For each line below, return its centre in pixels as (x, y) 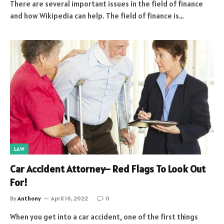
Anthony (29, 198)
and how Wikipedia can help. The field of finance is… (97, 15)
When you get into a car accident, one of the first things (104, 217)
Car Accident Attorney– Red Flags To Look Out (108, 169)
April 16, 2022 (69, 198)
